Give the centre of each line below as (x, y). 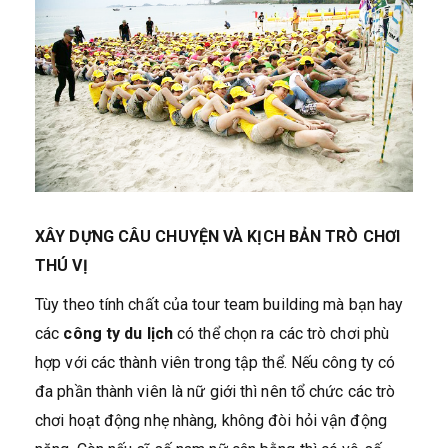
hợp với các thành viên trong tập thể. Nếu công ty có (215, 362)
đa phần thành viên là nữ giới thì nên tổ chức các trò (215, 391)
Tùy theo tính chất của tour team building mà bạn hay (219, 304)
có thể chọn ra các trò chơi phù (281, 333)
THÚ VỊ (61, 265)
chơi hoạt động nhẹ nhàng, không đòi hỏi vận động (211, 420)
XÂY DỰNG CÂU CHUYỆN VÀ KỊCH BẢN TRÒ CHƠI (217, 236)
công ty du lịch (118, 333)
